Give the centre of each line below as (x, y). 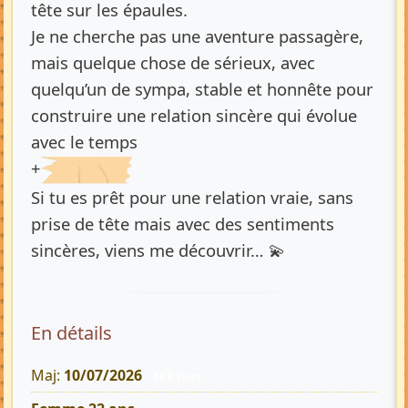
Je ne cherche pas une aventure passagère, (197, 36)
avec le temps (84, 141)
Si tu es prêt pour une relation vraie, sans (192, 197)
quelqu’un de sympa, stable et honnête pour (202, 88)
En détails (71, 333)
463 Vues (177, 377)
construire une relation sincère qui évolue (194, 115)
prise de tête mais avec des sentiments (183, 224)
